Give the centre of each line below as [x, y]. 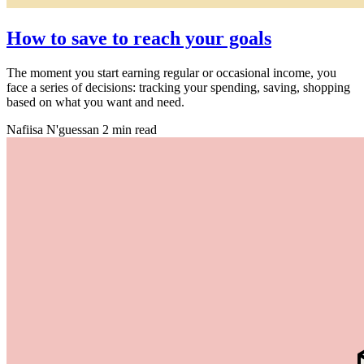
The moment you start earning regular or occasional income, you [171, 72]
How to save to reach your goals [139, 38]
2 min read [130, 129]
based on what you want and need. [95, 102]
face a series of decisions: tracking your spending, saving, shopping [178, 87]
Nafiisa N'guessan [53, 129]
